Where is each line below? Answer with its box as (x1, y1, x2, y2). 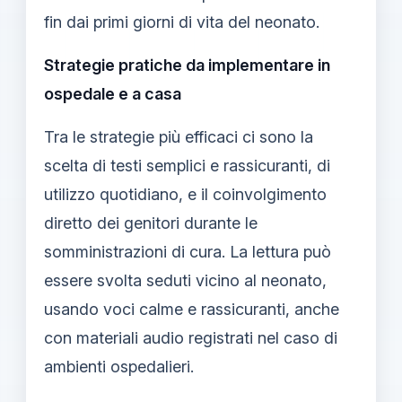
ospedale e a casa (44, 83, 181, 103)
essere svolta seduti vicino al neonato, (44, 270, 327, 290)
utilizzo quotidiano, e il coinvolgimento (44, 184, 327, 204)
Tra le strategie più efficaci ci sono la (44, 127, 313, 146)
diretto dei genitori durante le (44, 213, 258, 232)
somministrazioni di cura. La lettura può (44, 241, 331, 261)
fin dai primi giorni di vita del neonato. (44, 12, 319, 31)
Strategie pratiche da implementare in (44, 55, 330, 74)
